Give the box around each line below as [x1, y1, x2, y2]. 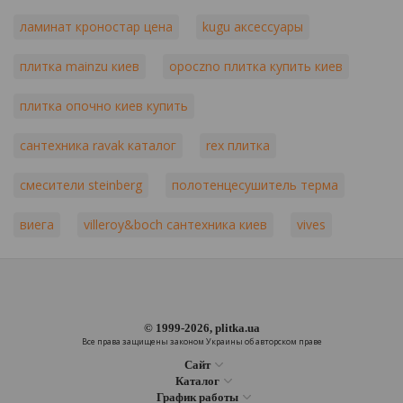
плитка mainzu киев [20, 58, 139, 75]
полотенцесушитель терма [172, 176, 338, 193]
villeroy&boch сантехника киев [84, 216, 267, 233]
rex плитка [206, 137, 270, 154]
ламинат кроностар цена [20, 18, 173, 35]
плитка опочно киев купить [20, 97, 188, 114]
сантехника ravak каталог [20, 137, 176, 154]
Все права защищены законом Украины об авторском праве [81, 336, 322, 347]
